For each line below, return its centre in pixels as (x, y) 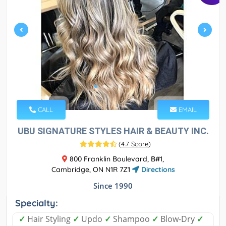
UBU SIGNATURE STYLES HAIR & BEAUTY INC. (113, 131)
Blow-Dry (178, 219)
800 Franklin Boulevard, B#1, (116, 159)
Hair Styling (49, 219)
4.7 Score (134, 144)
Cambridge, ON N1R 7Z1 (92, 169)
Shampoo (131, 219)
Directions (157, 169)
